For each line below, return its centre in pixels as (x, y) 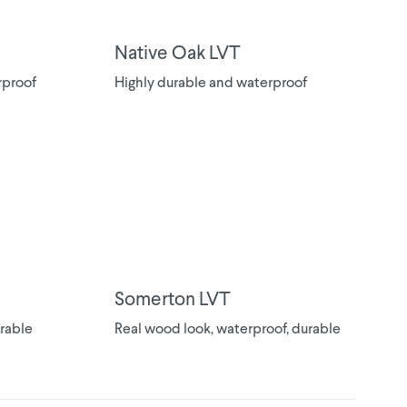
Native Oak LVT (178, 54)
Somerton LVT (173, 300)
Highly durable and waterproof (211, 84)
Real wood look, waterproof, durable (228, 330)
